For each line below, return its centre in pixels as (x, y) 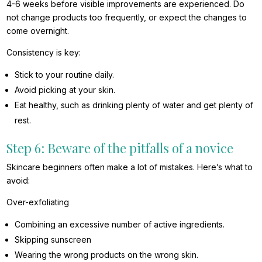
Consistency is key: (44, 53)
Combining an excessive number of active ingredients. (120, 225)
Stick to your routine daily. (65, 75)
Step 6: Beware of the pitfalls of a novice (120, 148)
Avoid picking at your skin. (65, 90)
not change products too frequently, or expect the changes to (127, 18)
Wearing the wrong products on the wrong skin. (107, 255)
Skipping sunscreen (53, 240)
